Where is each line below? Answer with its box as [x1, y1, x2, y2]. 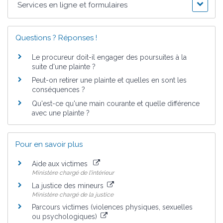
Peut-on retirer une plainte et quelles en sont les [32, 76, 187, 85]
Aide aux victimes [32, 160, 92, 168]
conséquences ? [32, 86, 85, 94]
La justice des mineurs [32, 181, 106, 190]
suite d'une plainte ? [32, 62, 96, 71]
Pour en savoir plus [15, 140, 83, 149]
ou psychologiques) [32, 213, 99, 221]
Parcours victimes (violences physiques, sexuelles [32, 203, 193, 212]
